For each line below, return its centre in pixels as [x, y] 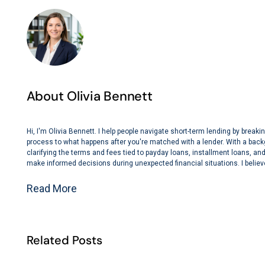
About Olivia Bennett [89, 96]
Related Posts [64, 240]
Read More [51, 189]
